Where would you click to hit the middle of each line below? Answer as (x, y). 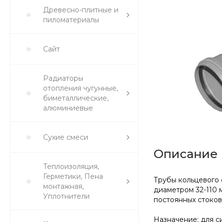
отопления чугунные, (81, 88)
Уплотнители (66, 196)
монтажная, (63, 186)
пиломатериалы (71, 20)
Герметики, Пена (73, 176)
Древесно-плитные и (81, 10)
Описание (186, 154)
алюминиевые (68, 108)
